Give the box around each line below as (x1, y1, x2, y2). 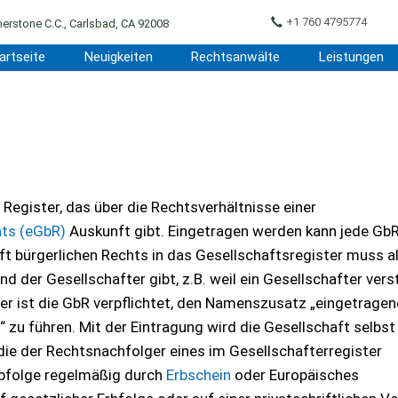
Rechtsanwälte (190, 49, 281, 65)
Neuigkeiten (83, 49, 153, 65)
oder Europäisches (231, 366, 359, 384)
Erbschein (166, 366, 231, 384)
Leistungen (318, 49, 385, 65)
